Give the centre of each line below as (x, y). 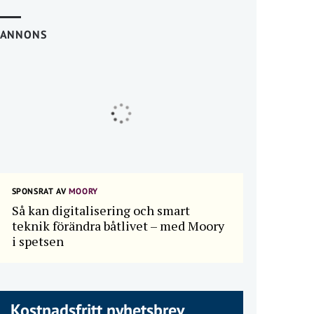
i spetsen (37, 241)
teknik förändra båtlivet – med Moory (118, 226)
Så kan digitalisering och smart (101, 211)
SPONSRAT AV (39, 191)
